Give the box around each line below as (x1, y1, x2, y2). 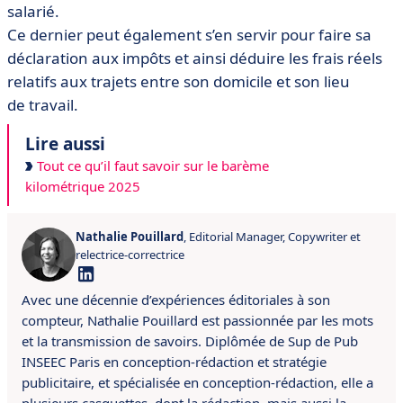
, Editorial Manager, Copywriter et (184, 228, 361, 245)
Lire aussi (25, 132, 105, 156)
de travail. (7, 94, 78, 115)
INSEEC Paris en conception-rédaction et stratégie (22, 353, 327, 371)
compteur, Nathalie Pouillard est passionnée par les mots (22, 311, 373, 329)
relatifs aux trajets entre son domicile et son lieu (7, 71, 350, 92)
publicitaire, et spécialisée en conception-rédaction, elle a (22, 373, 373, 391)
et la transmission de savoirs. (22, 332, 205, 350)
